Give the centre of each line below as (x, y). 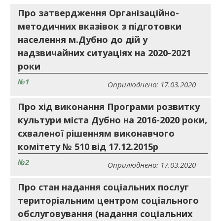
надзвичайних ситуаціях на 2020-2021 (104, 53)
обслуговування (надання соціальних (105, 214)
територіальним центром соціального (108, 200)
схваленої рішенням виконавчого (96, 133)
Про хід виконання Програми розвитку (109, 107)
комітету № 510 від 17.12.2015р (88, 147)
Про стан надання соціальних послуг (103, 187)
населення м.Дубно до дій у (83, 39)
